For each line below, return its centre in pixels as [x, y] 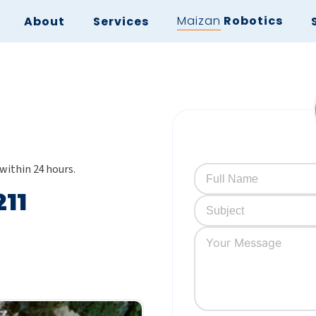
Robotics [252, 21]
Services [121, 21]
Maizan [199, 21]
